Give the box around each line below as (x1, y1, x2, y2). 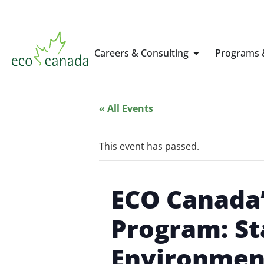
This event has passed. (99, 139, 199, 153)
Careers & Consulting (94, 46, 189, 60)
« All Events (99, 101, 153, 115)
